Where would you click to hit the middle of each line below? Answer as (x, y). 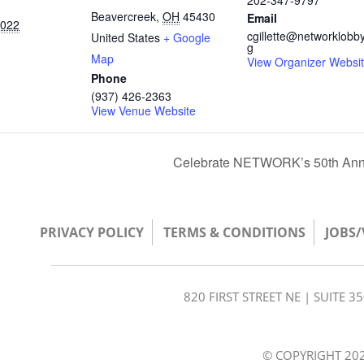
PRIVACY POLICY (92, 232)
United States (126, 37)
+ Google (187, 37)
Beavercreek (123, 16)
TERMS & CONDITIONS (234, 232)
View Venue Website (143, 110)
